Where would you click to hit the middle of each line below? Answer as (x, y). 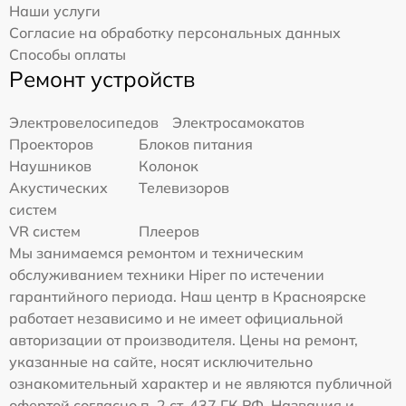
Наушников (50, 165)
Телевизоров (184, 187)
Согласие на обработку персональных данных (175, 32)
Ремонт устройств (102, 78)
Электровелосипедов (84, 122)
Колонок (169, 165)
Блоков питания (196, 144)
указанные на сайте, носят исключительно (161, 361)
